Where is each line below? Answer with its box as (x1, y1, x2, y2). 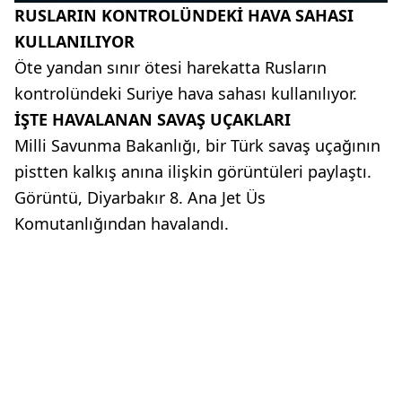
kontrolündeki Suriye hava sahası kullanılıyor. (14, 83, 357, 105)
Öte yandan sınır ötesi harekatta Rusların (14, 57, 327, 79)
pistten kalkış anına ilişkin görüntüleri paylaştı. (14, 161, 371, 183)
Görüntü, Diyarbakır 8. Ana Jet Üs (14, 187, 266, 209)
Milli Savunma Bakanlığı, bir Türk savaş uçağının (14, 135, 380, 157)
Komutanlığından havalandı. (14, 213, 229, 235)
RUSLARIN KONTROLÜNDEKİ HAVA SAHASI (14, 4, 354, 27)
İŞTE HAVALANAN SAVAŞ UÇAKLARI (14, 109, 291, 131)
